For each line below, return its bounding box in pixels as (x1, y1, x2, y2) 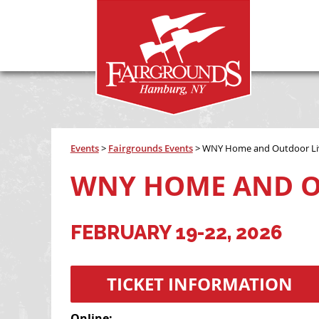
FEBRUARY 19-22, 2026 (70, 221, 283, 244)
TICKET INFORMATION (107, 272, 293, 297)
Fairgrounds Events (108, 142, 193, 155)
